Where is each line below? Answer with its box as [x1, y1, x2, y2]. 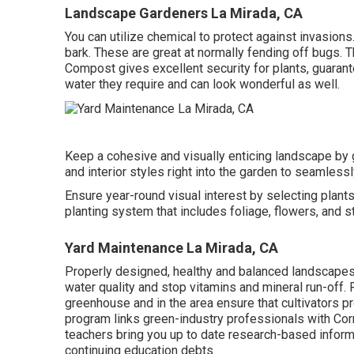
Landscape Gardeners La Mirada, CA [65, 5, 303, 21]
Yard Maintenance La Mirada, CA [65, 239, 278, 256]
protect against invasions [213, 29, 352, 44]
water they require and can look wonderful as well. [65, 77, 340, 92]
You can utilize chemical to [65, 29, 213, 44]
